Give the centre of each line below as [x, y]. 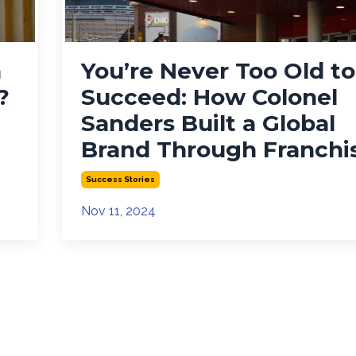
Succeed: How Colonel [209, 97]
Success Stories [120, 179]
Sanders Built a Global [208, 123]
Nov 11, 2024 [118, 211]
